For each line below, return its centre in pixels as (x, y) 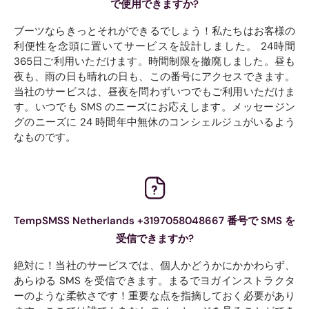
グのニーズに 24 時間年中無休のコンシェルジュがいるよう (154, 122)
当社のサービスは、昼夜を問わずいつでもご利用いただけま (154, 91)
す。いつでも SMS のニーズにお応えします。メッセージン (154, 107)
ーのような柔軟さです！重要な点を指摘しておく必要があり (154, 296)
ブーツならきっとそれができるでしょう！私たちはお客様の (154, 31)
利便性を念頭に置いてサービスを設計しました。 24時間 (154, 46)
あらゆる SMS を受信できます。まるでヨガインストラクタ (154, 280)
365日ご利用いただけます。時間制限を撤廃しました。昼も (154, 61)
